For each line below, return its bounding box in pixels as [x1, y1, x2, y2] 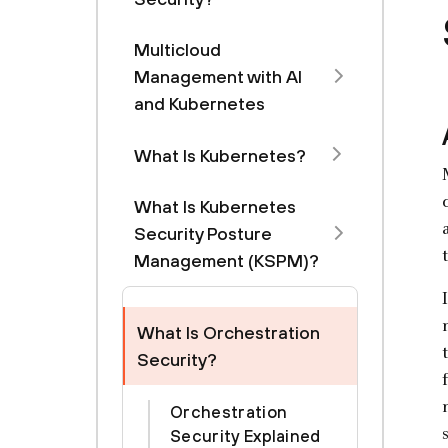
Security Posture [134, 223, 272, 244]
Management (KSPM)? [134, 250, 319, 271]
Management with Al [134, 66, 302, 87]
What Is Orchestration [137, 322, 320, 343]
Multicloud [134, 39, 221, 60]
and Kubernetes [134, 93, 265, 114]
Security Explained [170, 426, 321, 446]
